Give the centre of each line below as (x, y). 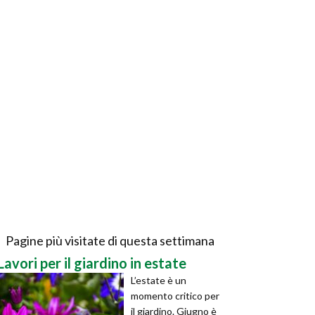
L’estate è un (159, 280)
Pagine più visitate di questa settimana (110, 240)
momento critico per (175, 296)
